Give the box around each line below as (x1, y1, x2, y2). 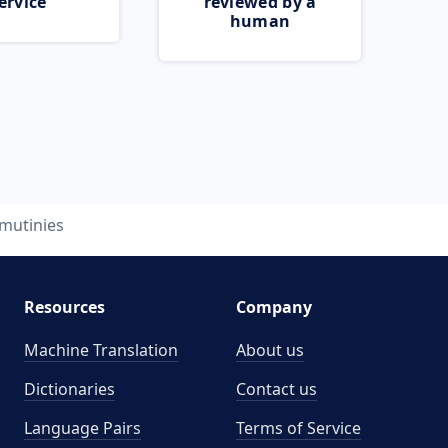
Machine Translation (23, 339, 178, 361)
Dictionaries (23, 378, 115, 400)
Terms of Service (236, 417, 361, 439)
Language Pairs (23, 417, 141, 439)
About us (236, 339, 304, 361)
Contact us (236, 378, 317, 400)
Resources (23, 296, 105, 318)
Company (236, 296, 312, 318)
